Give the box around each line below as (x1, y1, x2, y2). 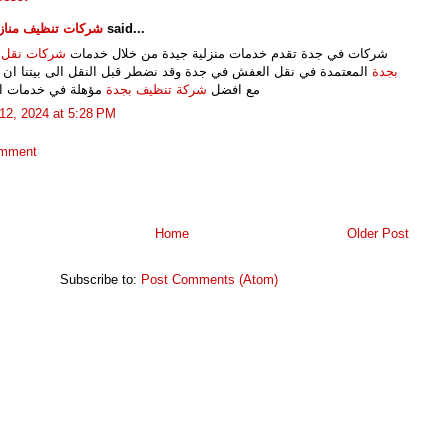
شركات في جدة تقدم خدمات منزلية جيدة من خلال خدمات (66, 45, 388, 61)
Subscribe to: (60, 272, 141, 288)
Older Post (347, 226, 409, 242)
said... (103, 21, 145, 37)
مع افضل (207, 81, 260, 97)
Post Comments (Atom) (141, 272, 278, 288)
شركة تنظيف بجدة (106, 81, 207, 97)
